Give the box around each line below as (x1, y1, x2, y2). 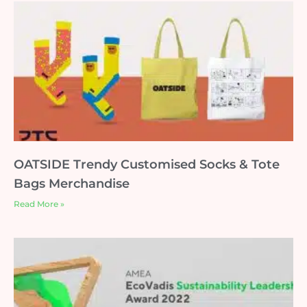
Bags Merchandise (14, 176, 130, 191)
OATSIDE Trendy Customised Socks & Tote (14, 157, 280, 172)
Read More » (14, 199, 64, 209)
